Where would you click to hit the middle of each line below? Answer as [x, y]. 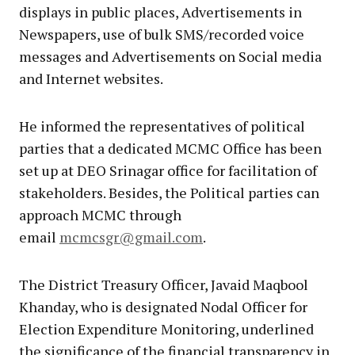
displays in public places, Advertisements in [160, 11]
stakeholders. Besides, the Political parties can [169, 192]
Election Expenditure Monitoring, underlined [166, 328]
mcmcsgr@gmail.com [131, 237]
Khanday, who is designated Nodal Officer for [163, 306]
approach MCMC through [100, 214]
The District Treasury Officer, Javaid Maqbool [164, 284]
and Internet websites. [91, 78]
